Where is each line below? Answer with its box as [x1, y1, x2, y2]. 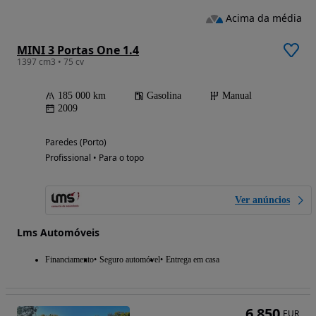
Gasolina [147, 90, 181, 101]
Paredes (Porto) [45, 135, 107, 148]
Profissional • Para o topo [45, 151, 144, 164]
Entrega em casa [166, 254, 219, 265]
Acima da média [226, 11, 302, 25]
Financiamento [45, 254, 94, 265]
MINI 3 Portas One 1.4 [17, 42, 139, 58]
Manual [222, 90, 252, 101]
